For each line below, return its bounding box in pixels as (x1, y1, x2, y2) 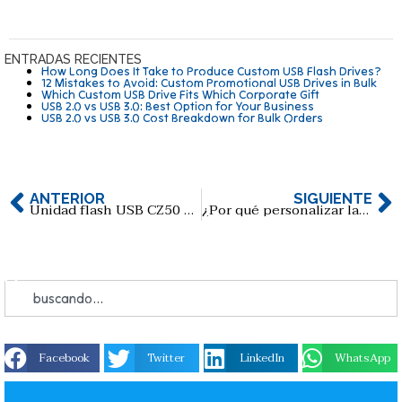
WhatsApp (335, 347, 391, 368)
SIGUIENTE (293, 189, 372, 207)
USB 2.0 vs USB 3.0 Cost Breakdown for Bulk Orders (41, 109, 324, 127)
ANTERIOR (30, 189, 105, 207)
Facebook (39, 347, 91, 368)
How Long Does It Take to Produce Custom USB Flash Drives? (41, 63, 382, 80)
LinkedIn (239, 347, 284, 368)
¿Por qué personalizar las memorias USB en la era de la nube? (358, 197, 369, 222)
